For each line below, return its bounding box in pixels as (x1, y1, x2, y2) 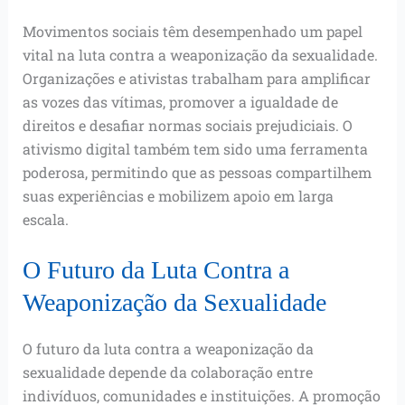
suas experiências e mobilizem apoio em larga (22, 185, 334, 205)
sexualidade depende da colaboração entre (22, 363, 313, 382)
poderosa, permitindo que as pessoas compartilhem (22, 162, 372, 182)
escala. (22, 209, 69, 229)
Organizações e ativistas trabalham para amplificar (22, 68, 371, 88)
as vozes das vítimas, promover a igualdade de (22, 91, 338, 111)
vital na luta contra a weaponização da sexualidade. (22, 44, 378, 64)
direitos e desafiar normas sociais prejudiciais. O (22, 115, 353, 135)
